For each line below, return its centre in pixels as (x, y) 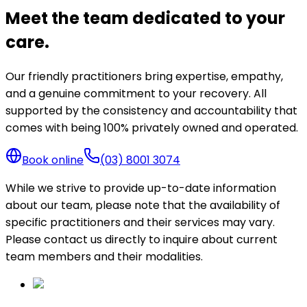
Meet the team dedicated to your (145, 19)
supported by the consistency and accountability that (151, 111)
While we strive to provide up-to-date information (141, 188)
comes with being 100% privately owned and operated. (152, 128)
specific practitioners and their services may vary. (140, 223)
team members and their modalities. (104, 257)
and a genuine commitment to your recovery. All (136, 94)
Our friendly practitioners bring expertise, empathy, (144, 77)
